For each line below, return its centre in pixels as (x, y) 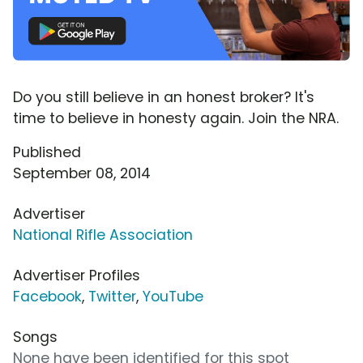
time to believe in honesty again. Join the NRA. (176, 118)
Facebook (47, 296)
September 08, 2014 (82, 173)
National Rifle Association (103, 235)
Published (47, 152)
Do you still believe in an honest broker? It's (164, 97)
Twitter (112, 296)
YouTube (173, 296)
